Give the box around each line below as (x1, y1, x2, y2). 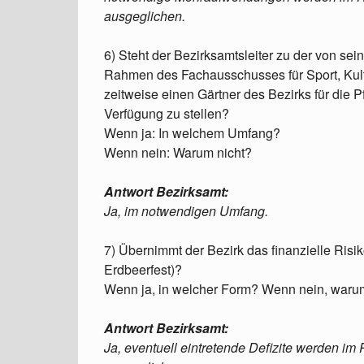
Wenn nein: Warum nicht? (104, 143, 252, 162)
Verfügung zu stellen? (104, 104, 229, 123)
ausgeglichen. (104, 6, 185, 25)
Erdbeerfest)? (104, 260, 182, 279)
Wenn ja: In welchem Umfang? (104, 123, 280, 142)
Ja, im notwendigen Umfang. (104, 201, 268, 220)
